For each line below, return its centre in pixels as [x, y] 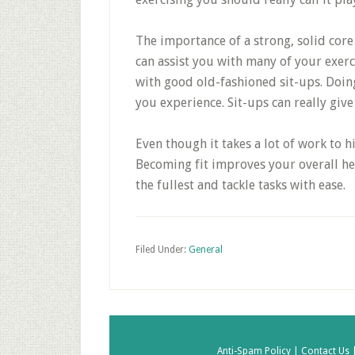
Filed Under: [162, 250]
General [206, 250]
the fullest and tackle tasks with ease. [240, 185]
